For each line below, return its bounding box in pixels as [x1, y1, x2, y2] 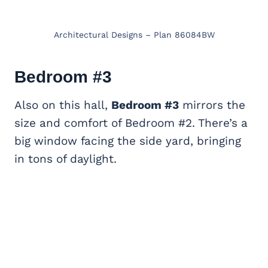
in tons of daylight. [14, 151, 117, 166]
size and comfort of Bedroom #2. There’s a [14, 115, 248, 130]
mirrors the [179, 98, 245, 112]
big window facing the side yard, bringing [14, 133, 241, 148]
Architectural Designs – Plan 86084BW [53, 29, 215, 39]
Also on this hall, [14, 98, 111, 112]
